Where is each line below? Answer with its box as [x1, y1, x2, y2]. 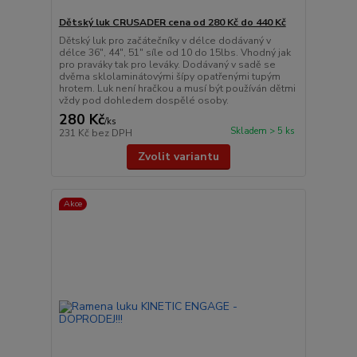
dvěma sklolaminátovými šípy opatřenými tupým [58, 69, 280, 83]
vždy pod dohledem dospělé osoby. [58, 93, 229, 107]
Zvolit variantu [137, 148, 219, 164]
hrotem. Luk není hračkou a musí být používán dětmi [58, 81, 296, 95]
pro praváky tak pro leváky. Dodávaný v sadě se [58, 57, 276, 71]
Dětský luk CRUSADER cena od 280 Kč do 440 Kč [58, 15, 286, 29]
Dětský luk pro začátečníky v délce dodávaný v [58, 33, 271, 47]
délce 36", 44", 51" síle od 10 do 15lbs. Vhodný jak [58, 45, 291, 59]
